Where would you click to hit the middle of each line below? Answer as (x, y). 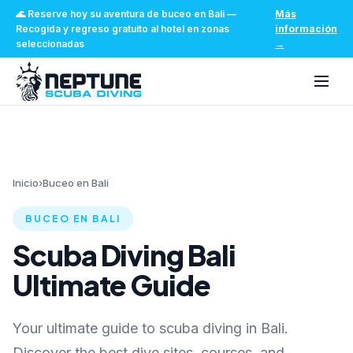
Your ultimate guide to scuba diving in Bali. (150, 328)
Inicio (26, 183)
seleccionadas (50, 44)
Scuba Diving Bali (124, 255)
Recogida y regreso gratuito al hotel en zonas (123, 29)
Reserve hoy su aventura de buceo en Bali (126, 14)
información (306, 29)
